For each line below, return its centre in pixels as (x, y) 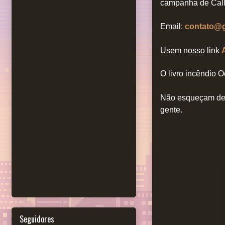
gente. (171, 110)
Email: (173, 27)
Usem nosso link (191, 51)
